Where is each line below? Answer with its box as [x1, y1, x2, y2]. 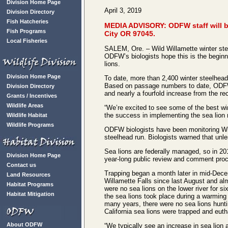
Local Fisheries [7, 38, 47, 44]
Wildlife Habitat [7, 112, 47, 118]
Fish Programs [7, 28, 46, 34]
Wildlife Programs [7, 122, 54, 128]
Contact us [7, 162, 36, 168]
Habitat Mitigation [7, 191, 54, 197]
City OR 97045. [104, 30, 155, 38]
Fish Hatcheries [7, 18, 48, 24]
